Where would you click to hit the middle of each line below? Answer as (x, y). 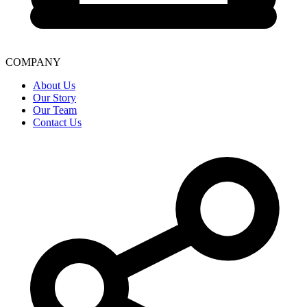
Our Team (55, 110)
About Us (54, 85)
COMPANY (33, 62)
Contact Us (57, 122)
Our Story (54, 97)
